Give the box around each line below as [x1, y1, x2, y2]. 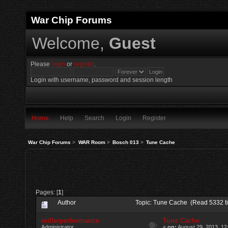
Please [31, 61, 52, 68]
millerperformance [41, 216, 100, 224]
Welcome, [32, 34, 109, 52]
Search [84, 115, 104, 122]
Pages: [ [36, 188, 58, 195]
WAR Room [78, 139, 105, 145]
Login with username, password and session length [31, 76, 173, 83]
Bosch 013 [112, 139, 139, 145]
